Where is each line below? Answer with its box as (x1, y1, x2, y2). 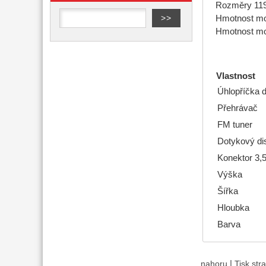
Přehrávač (217, 103, 258, 113)
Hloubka (217, 202, 249, 213)
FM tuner (217, 119, 252, 129)
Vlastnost (216, 71, 255, 81)
